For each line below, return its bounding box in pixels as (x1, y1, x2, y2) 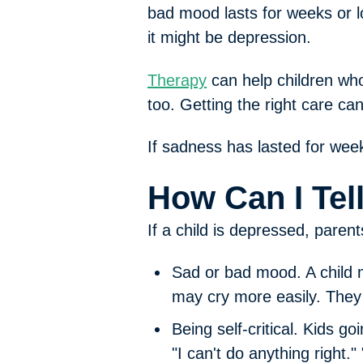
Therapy (147, 70, 207, 89)
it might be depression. (147, 28, 311, 46)
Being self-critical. (172, 320, 303, 338)
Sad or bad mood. (172, 263, 305, 281)
